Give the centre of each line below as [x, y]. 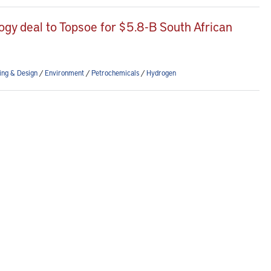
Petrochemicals [115, 73]
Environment [64, 73]
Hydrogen [161, 73]
